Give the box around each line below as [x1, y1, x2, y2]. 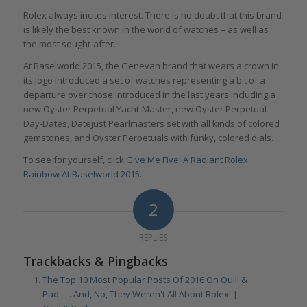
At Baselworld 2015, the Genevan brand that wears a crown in [23, 59, 279, 72]
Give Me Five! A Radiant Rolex [125, 153, 248, 166]
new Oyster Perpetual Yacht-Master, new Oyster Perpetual [23, 102, 267, 115]
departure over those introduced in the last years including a [23, 88, 275, 101]
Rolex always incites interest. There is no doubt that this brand [23, 8, 282, 21]
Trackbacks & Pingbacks [23, 253, 168, 270]
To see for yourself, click [23, 153, 126, 166]
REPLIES [139, 232, 168, 244]
